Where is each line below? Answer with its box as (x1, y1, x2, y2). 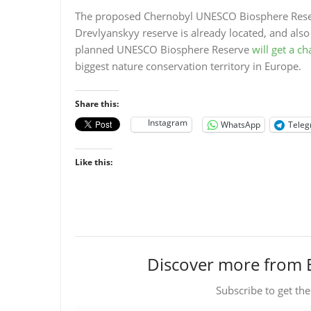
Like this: (75, 155, 112, 168)
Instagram (148, 117, 187, 128)
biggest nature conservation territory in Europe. (75, 59, 301, 73)
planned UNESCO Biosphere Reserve (75, 42, 252, 56)
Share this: (75, 97, 119, 110)
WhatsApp (221, 118, 260, 131)
